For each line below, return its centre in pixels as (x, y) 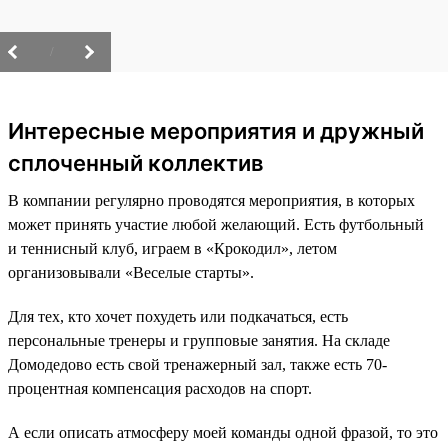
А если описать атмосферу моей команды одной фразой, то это (223, 433)
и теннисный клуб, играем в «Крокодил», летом (172, 249)
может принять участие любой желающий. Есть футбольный (216, 225)
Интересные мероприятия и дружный (216, 131)
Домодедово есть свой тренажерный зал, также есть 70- (197, 365)
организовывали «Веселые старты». (131, 273)
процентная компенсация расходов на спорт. (160, 389)
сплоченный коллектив (136, 163)
